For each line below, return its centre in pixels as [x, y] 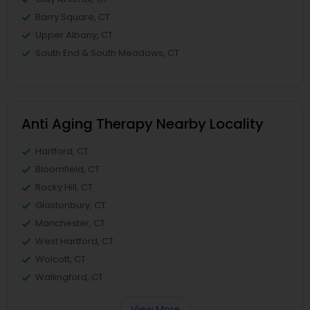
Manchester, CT [70, 223]
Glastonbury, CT [71, 205]
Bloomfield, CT [67, 169]
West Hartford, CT [74, 241]
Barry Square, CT [73, 17]
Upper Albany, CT [74, 35]
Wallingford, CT [69, 277]
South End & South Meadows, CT [107, 53]
